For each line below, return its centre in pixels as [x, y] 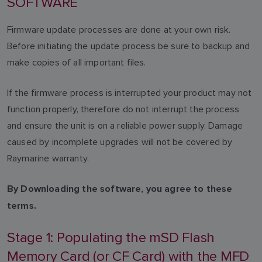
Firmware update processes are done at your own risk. [119, 30]
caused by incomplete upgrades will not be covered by [120, 142]
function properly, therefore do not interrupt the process [123, 109]
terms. [22, 206]
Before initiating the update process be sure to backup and [129, 46]
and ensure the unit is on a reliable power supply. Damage [125, 125]
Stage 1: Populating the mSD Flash [111, 238]
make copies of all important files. [77, 62]
